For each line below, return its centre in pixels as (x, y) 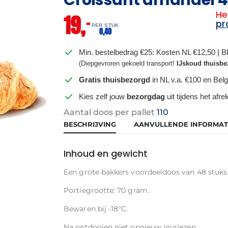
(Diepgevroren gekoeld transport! (128, 63)
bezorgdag (146, 96)
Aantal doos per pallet (110, 112)
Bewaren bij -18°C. (96, 208)
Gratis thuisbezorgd (115, 79)
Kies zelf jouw (103, 96)
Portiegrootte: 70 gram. (106, 190)
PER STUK (105, 25)
